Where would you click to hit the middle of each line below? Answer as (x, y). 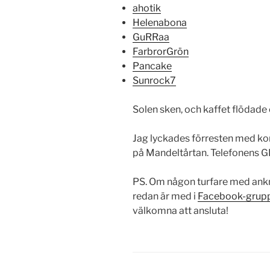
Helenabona (160, 23)
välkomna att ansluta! (181, 211)
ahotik (147, 8)
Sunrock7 (154, 81)
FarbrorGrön (161, 52)
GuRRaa (151, 37)
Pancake (152, 66)
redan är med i (165, 196)
